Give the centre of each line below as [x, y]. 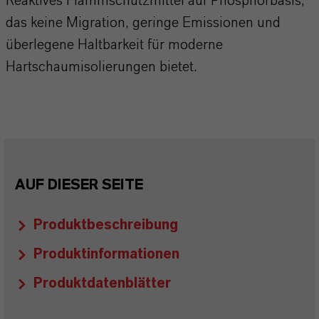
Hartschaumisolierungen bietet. [101, 67]
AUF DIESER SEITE [79, 185]
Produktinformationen [106, 254]
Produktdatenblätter [102, 283]
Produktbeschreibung [106, 225]
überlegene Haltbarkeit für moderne [114, 45]
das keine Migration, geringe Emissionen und [143, 23]
